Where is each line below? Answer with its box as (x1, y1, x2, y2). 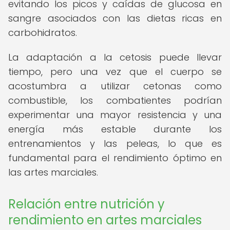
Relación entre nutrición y (8, 196, 165, 213)
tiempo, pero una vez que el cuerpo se (8, 65, 222, 78)
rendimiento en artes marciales (8, 212, 202, 228)
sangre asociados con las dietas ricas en (8, 12, 222, 25)
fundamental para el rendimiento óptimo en (8, 151, 222, 164)
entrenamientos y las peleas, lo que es (8, 137, 222, 150)
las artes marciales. (8, 166, 98, 179)
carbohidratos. (8, 26, 77, 39)
